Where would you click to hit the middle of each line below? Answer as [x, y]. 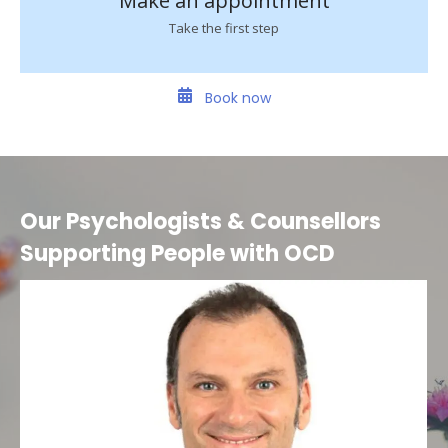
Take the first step [224, 27]
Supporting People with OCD [177, 253]
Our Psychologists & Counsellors [200, 221]
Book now [236, 97]
